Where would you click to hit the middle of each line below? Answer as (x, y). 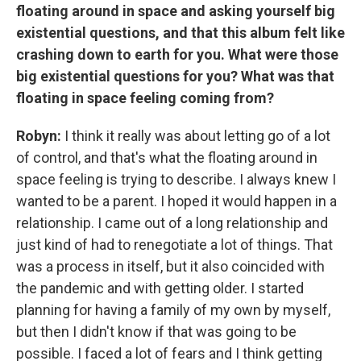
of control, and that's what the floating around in (167, 157)
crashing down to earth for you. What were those (177, 54)
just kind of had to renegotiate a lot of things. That (174, 244)
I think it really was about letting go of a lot (196, 135)
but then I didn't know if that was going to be (156, 331)
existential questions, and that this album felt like (180, 32)
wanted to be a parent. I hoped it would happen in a (176, 201)
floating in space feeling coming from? (145, 98)
